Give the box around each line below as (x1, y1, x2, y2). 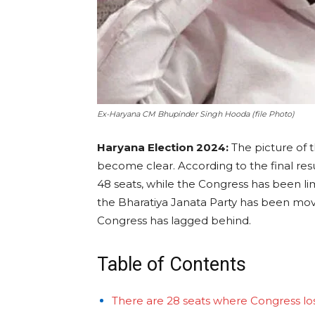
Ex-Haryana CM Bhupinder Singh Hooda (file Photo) (97, 109, 295, 120)
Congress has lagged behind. (97, 214, 251, 228)
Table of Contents (97, 253, 246, 276)
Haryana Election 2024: (97, 141, 229, 155)
